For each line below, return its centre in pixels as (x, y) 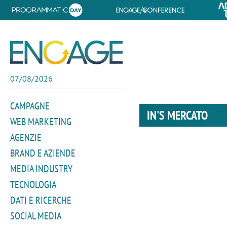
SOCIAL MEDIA (36, 216)
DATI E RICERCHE (41, 200)
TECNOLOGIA (33, 184)
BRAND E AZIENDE (43, 153)
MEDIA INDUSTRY (41, 169)
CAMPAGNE (30, 106)
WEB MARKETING (41, 122)
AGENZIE (26, 137)
